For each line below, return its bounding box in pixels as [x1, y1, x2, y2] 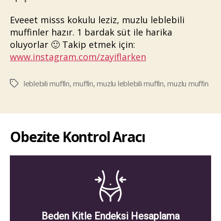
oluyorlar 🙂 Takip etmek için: [10, 38, 135, 50]
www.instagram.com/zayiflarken [10, 51, 146, 63]
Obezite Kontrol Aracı [10, 127, 145, 146]
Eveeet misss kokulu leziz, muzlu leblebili [10, 14, 184, 26]
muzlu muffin [167, 78, 209, 88]
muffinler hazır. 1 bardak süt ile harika [10, 26, 172, 38]
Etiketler [9, 79, 37, 89]
